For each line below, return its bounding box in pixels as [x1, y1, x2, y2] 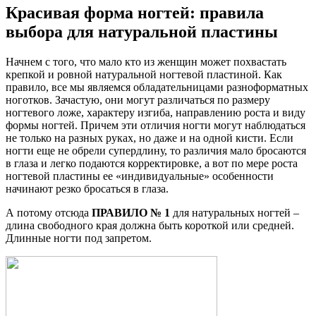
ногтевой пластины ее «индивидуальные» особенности [6, 169, 274, 182]
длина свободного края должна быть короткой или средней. [6, 219, 294, 231]
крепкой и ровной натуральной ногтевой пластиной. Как [6, 68, 282, 80]
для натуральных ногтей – [170, 206, 299, 219]
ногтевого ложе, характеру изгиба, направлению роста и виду [6, 106, 305, 119]
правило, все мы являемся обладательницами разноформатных [6, 80, 308, 93]
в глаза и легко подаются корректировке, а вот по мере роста [6, 157, 298, 169]
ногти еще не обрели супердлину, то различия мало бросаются [6, 144, 306, 157]
